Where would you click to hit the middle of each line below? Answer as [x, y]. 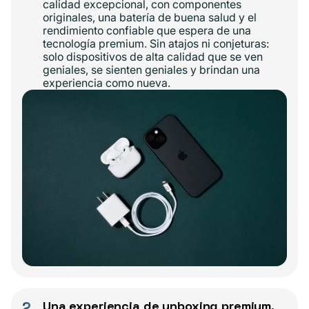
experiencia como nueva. [107, 83]
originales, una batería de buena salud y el [150, 18]
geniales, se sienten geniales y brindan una [151, 70]
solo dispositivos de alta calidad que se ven [153, 57]
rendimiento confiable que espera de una [147, 31]
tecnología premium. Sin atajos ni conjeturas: [156, 44]
